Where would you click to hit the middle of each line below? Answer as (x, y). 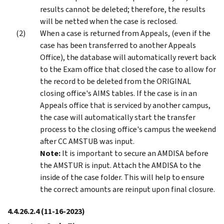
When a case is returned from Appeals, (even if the (125, 33)
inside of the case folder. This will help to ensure (122, 177)
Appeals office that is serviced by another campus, (125, 105)
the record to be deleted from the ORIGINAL (115, 81)
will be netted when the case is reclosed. (109, 21)
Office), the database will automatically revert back (128, 57)
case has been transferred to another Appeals (118, 45)
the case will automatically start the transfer (118, 117)
